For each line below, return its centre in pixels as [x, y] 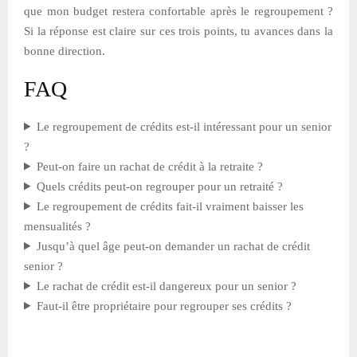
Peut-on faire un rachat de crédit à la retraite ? [149, 166]
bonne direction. [65, 51]
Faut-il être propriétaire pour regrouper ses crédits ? [164, 306]
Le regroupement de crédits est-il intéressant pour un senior [184, 126]
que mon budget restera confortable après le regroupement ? [178, 11]
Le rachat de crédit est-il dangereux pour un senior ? [166, 286]
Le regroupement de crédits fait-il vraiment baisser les [170, 206]
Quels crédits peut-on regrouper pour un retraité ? [159, 186]
